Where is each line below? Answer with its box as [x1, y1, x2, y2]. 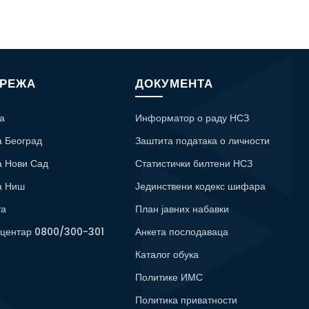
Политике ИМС [134, 270, 203, 285]
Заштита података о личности [134, 134, 270, 148]
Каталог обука [134, 248, 199, 262]
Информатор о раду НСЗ [134, 111, 249, 126]
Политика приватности [134, 293, 237, 308]
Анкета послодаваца [134, 225, 228, 239]
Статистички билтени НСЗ [134, 157, 252, 171]
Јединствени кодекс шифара [134, 179, 266, 194]
